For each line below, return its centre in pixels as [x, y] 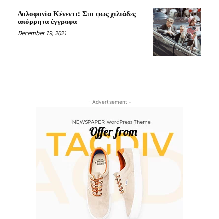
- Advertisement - [109, 101]
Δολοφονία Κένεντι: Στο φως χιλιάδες [77, 14]
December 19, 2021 [42, 33]
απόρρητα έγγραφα [47, 22]
